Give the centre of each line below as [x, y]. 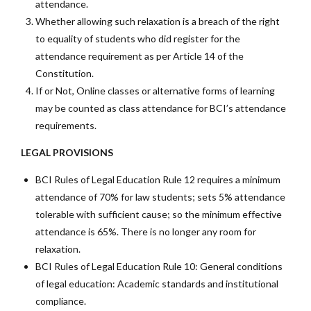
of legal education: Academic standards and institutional [157, 284]
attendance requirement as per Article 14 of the [140, 56]
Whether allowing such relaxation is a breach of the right [158, 22]
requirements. [66, 126]
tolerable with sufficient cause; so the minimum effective [159, 215]
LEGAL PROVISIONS [68, 153]
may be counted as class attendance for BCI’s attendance [161, 108]
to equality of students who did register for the [138, 39]
